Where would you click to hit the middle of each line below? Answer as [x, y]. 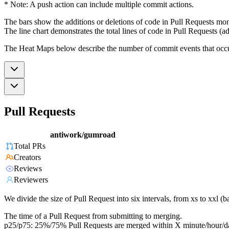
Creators [27, 157]
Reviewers [31, 180]
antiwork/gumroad [83, 135]
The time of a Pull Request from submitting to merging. [93, 216]
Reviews [28, 169]
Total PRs [30, 146]
